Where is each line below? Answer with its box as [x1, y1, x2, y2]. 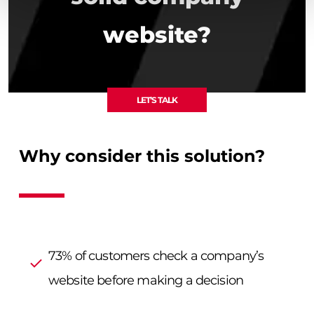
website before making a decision [48, 273, 244, 289]
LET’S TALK [137, 94, 177, 105]
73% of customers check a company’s [48, 248, 264, 264]
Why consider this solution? [19, 146, 265, 167]
